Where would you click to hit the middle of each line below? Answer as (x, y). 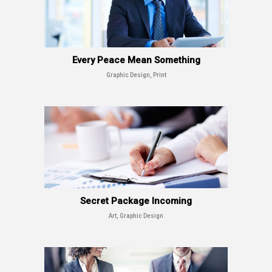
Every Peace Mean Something (136, 60)
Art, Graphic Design (136, 216)
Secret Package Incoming (136, 201)
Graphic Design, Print (136, 75)
